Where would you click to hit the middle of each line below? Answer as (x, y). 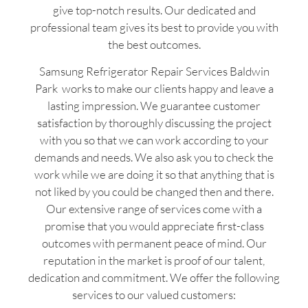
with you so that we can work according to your (154, 140)
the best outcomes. (154, 44)
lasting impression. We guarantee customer (154, 106)
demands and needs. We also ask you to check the (154, 157)
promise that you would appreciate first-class (154, 226)
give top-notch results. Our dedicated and (154, 10)
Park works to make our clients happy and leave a (154, 89)
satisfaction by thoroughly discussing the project (154, 123)
